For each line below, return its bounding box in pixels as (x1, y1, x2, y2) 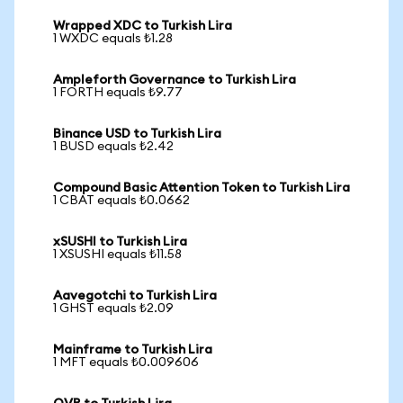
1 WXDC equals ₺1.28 (53, 32, 173, 45)
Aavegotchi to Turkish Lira (53, 290, 217, 302)
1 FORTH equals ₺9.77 (53, 86, 183, 99)
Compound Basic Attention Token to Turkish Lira (53, 182, 350, 194)
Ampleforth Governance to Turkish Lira (53, 74, 296, 86)
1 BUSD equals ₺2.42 (53, 140, 174, 153)
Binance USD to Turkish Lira (53, 128, 221, 140)
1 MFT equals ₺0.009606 (53, 356, 199, 369)
